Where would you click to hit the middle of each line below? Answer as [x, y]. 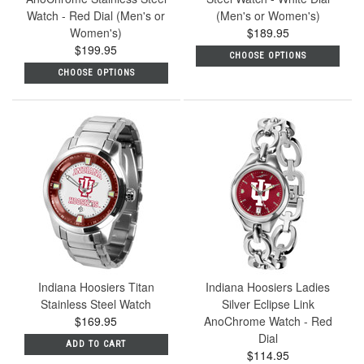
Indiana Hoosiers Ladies [268, 287]
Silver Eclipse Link [268, 304]
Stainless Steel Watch [96, 304]
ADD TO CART [96, 344]
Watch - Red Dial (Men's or [96, 15]
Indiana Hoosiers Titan [96, 287]
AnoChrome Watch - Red [268, 321]
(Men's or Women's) [268, 15]
